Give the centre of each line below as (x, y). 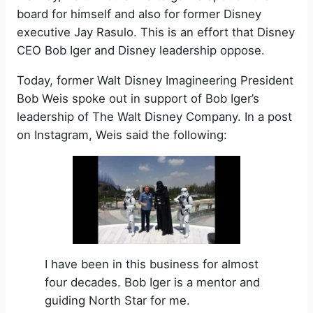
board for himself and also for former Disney (139, 14)
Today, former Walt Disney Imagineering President (155, 81)
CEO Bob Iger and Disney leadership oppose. (141, 51)
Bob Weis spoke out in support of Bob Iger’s (138, 99)
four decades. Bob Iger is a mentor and (152, 283)
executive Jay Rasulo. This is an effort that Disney (156, 32)
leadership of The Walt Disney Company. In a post (154, 117)
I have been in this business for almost (152, 264)
